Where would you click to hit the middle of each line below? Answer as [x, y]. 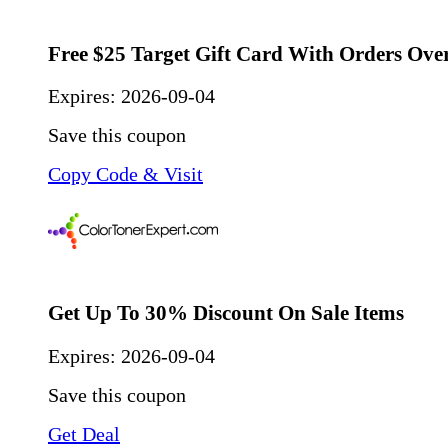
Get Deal [84, 434]
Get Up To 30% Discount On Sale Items [226, 313]
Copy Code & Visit [125, 174]
